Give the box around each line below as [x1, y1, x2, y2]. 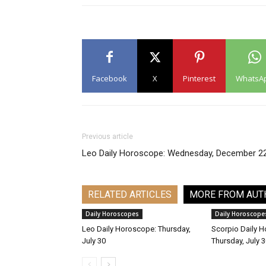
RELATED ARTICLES [88, 189, 172, 200]
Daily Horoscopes [85, 210, 139, 218]
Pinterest [183, 73, 216, 84]
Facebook [92, 73, 127, 84]
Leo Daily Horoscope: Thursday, [82, 224, 191, 233]
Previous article [82, 132, 133, 141]
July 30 [82, 236, 106, 245]
